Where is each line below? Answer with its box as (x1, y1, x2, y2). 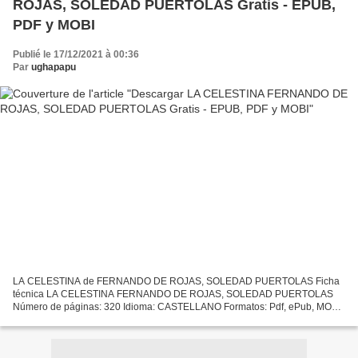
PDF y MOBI (13, 17, 95, 34)
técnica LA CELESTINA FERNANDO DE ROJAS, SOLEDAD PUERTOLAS (13, 288, 333, 300)
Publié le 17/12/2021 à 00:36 (13, 49, 139, 61)
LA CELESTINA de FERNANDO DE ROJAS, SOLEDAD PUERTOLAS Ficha (13, 275, 340, 287)
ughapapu (31, 62, 76, 74)
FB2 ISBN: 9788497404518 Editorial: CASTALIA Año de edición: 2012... (13, 313, 324, 325)
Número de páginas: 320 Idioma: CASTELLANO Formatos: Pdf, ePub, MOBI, (13, 300, 343, 312)
